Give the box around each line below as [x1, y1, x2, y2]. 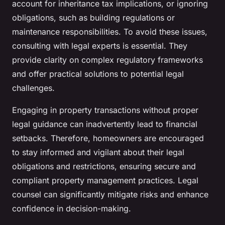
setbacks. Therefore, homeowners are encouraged [12, 133, 204, 144]
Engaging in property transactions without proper [12, 105, 198, 116]
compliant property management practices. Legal [12, 175, 198, 186]
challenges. [12, 83, 55, 93]
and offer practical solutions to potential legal [12, 69, 184, 79]
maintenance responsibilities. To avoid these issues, [12, 27, 207, 37]
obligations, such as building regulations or [12, 13, 175, 23]
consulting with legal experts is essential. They [12, 41, 187, 51]
